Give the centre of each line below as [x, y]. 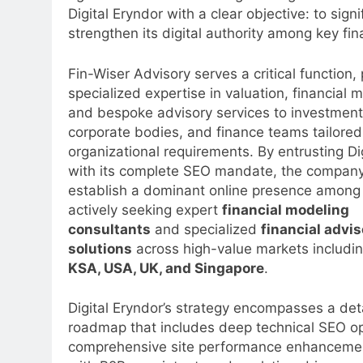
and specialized [206, 229]
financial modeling [286, 209]
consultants [109, 229]
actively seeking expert [145, 209]
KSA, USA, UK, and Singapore [166, 268]
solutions [100, 248]
